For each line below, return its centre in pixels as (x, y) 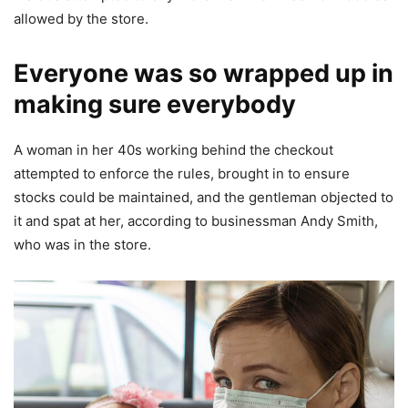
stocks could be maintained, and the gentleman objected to (204, 197)
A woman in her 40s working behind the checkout (173, 149)
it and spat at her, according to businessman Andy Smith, (196, 220)
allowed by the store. (81, 18)
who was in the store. (82, 244)
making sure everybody (155, 104)
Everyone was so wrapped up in (204, 73)
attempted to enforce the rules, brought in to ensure (182, 173)
